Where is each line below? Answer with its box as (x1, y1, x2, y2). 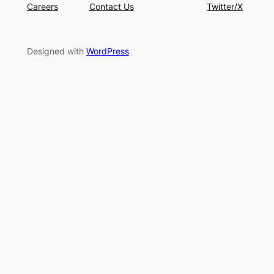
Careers (26, 1, 58, 12)
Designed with (26, 45, 86, 56)
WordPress (86, 45, 129, 56)
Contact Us (89, 1, 134, 12)
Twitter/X (207, 1, 243, 12)
